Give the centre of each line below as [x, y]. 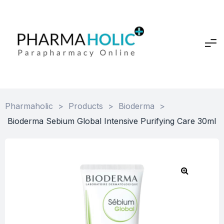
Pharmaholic [29, 106]
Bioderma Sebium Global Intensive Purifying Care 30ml [112, 121]
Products [86, 106]
